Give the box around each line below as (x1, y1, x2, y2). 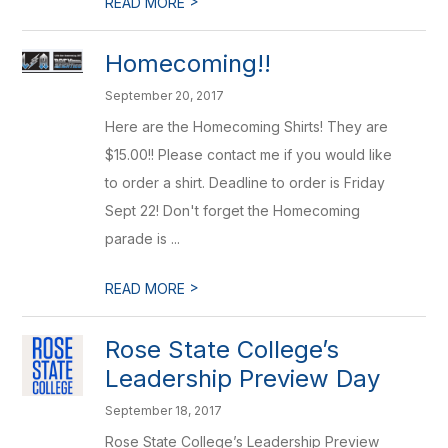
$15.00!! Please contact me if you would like (105, 146, 393, 163)
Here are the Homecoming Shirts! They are (105, 118, 389, 135)
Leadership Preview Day (105, 364, 381, 393)
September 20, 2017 (105, 88, 225, 103)
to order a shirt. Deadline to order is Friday (105, 174, 386, 191)
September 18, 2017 (105, 403, 223, 418)
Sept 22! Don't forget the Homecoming (105, 202, 361, 219)
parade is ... (105, 230, 181, 247)
